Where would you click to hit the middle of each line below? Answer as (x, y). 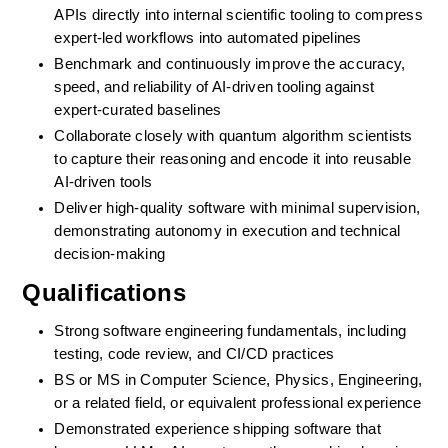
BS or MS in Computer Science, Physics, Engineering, (238, 380)
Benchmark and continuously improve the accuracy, (230, 64)
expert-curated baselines (138, 110)
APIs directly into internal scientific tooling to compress (238, 15)
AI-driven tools (103, 182)
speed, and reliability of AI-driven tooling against (214, 87)
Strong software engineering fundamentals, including (230, 331)
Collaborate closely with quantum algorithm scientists (233, 136)
